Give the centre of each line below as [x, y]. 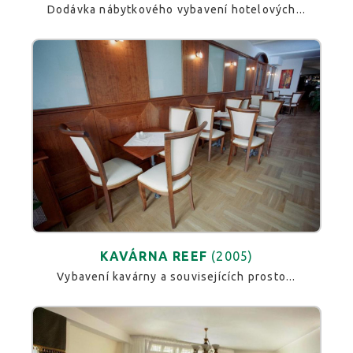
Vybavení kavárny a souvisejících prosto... [176, 276]
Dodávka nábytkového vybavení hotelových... [176, 10]
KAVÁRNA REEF [153, 256]
